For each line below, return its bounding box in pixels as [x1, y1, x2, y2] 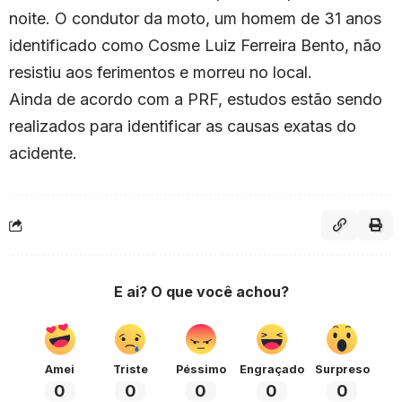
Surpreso [314, 362, 370, 376]
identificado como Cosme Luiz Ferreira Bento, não [9, 35, 381, 55]
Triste [112, 362, 148, 376]
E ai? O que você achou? [113, 282, 289, 301]
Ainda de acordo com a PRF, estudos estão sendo [9, 89, 382, 109]
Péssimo [175, 362, 226, 376]
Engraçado [239, 362, 304, 376]
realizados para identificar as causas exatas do [9, 116, 356, 135]
